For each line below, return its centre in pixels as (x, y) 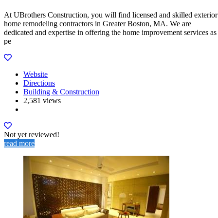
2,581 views (42, 101)
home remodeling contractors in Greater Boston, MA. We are (98, 24)
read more (19, 144)
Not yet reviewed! (32, 135)
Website (36, 74)
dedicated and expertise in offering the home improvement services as (110, 33)
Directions (39, 83)
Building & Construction (61, 92)
